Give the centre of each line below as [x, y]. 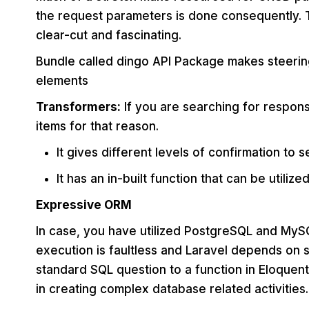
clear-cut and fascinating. [109, 35]
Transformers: [78, 107]
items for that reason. [97, 126]
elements [62, 80]
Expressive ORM [84, 205]
